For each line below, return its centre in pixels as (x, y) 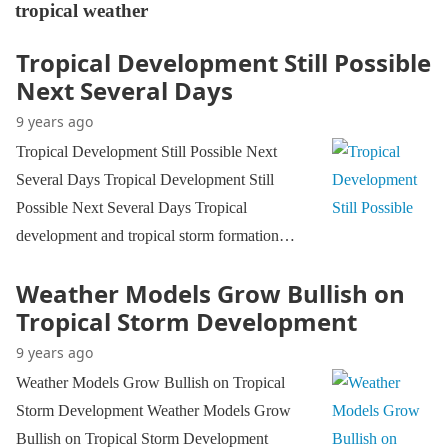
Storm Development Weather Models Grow (153, 410)
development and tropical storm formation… (155, 235)
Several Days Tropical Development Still (145, 179)
